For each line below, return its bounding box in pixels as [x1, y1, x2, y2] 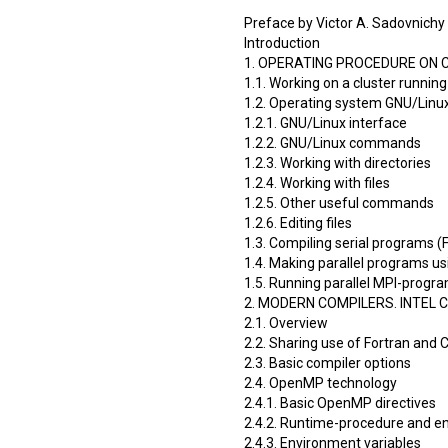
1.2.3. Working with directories [244, 154, 431, 171]
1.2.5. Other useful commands [244, 194, 434, 211]
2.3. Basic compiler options [244, 354, 411, 371]
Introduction [244, 34, 320, 51]
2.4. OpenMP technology [244, 374, 397, 391]
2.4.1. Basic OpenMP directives [244, 394, 436, 411]
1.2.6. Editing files [244, 214, 352, 231]
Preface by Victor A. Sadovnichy [244, 14, 445, 31]
